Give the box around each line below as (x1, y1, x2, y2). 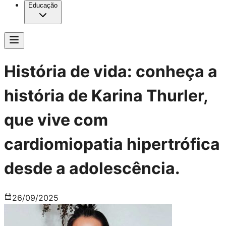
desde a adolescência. (4, 158, 180, 179)
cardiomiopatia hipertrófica (4, 134, 220, 154)
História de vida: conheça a (4, 62, 217, 82)
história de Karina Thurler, (4, 86, 208, 106)
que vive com (4, 110, 108, 130)
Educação (28, 2, 58, 9)
